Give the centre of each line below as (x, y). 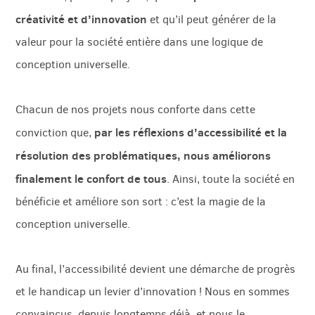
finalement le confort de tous (91, 179)
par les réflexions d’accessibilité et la (191, 133)
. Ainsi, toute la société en (231, 179)
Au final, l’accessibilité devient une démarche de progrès (156, 269)
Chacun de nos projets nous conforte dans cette (136, 110)
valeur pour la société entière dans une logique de (140, 42)
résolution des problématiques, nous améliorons (143, 156)
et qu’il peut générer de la (212, 20)
